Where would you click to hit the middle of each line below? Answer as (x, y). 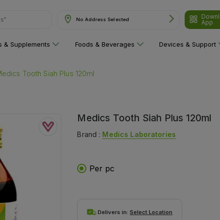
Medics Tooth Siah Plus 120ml (144, 118)
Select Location (151, 212)
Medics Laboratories (139, 134)
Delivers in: (114, 212)
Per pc (102, 168)
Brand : (90, 134)
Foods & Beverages (105, 44)
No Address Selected (103, 19)
